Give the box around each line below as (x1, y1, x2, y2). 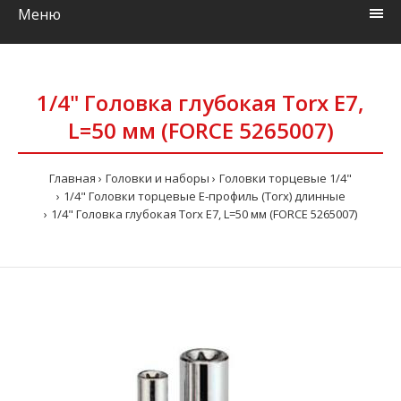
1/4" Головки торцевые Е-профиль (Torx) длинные (63, 188, 346, 204)
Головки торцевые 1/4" (219, 170, 352, 186)
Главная (49, 170, 96, 186)
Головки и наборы (106, 170, 209, 186)
